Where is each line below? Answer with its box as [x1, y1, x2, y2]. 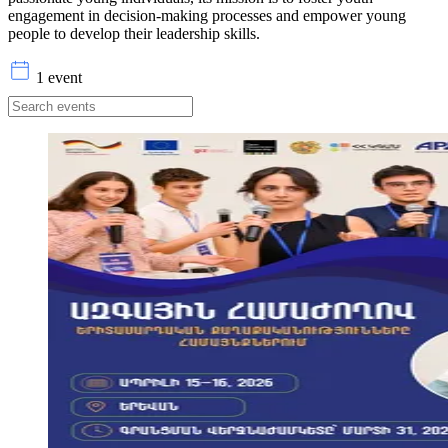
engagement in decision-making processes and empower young [8, 6, 406, 24]
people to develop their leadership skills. [8, 24, 260, 42]
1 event [36, 68, 82, 86]
